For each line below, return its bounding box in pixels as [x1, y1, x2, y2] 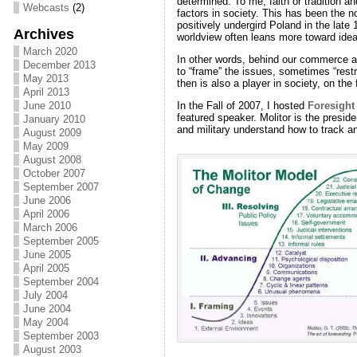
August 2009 [22, 127, 81, 139]
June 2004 [22, 303, 71, 315]
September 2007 [22, 181, 99, 193]
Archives [13, 26, 74, 42]
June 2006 [22, 194, 71, 206]
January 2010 [22, 113, 85, 125]
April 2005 [22, 262, 69, 274]
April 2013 [22, 86, 69, 98]
